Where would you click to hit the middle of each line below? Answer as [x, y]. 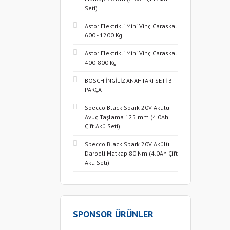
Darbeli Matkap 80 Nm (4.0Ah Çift [131, 153]
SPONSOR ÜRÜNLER [113, 214]
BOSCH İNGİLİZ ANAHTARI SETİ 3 [128, 80]
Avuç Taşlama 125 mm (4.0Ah [127, 117]
